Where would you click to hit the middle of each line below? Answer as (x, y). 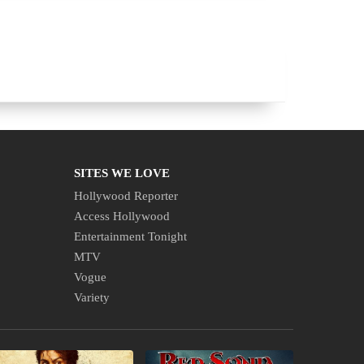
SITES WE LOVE (122, 173)
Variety (92, 297)
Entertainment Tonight (130, 236)
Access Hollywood (122, 216)
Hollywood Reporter (126, 196)
